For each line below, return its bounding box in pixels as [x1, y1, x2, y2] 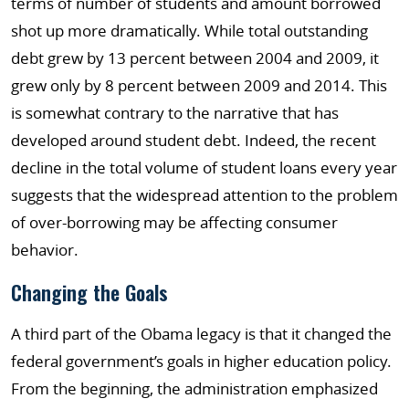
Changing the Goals [11, 278, 168, 307]
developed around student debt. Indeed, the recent [11, 130, 376, 151]
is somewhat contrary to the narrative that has [11, 102, 339, 123]
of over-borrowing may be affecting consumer [11, 212, 338, 233]
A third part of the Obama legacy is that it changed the [11, 323, 392, 344]
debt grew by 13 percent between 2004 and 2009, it [11, 47, 379, 68]
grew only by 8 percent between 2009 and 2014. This [11, 75, 387, 96]
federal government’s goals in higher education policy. [11, 351, 392, 372]
